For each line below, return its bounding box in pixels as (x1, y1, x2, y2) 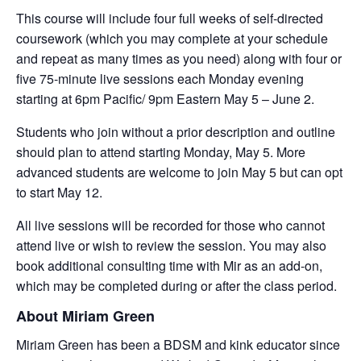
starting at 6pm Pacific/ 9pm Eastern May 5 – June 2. (16, 89, 314, 108)
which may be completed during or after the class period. (16, 276, 337, 295)
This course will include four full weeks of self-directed (16, 8, 323, 27)
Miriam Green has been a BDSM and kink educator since (16, 335, 340, 355)
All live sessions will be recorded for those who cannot (16, 215, 325, 234)
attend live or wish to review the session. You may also (16, 235, 326, 255)
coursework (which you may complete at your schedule (16, 28, 328, 48)
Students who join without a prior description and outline (16, 122, 335, 141)
